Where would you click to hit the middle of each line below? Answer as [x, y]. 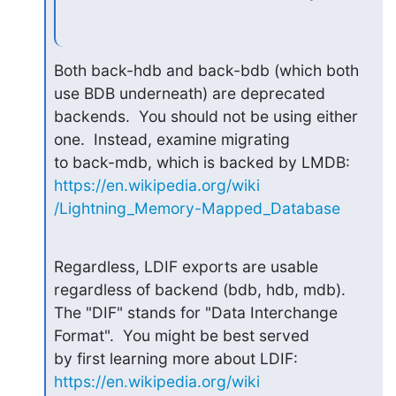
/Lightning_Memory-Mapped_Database [197, 208]
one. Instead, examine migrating [171, 139]
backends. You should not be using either [206, 116]
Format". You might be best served [181, 335]
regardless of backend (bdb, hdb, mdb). [199, 289]
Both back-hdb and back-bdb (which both [206, 70]
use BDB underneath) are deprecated [189, 93]
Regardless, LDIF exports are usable [186, 267]
